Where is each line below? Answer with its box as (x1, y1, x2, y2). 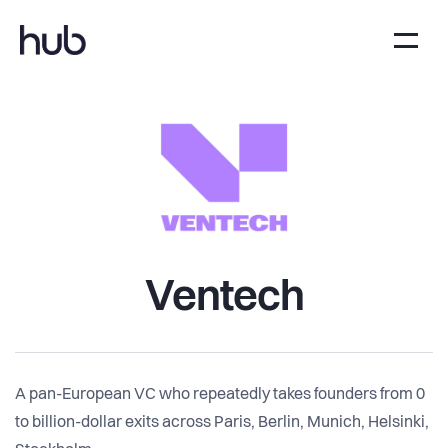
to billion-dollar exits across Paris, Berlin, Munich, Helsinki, (15, 415, 429, 432)
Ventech (144, 276, 304, 320)
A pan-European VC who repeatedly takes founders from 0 (15, 387, 425, 404)
